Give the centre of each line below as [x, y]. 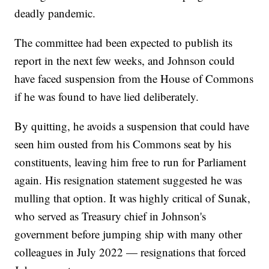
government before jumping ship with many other [128, 234]
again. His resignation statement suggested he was [128, 180]
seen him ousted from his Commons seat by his [123, 144]
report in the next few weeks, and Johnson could [125, 61]
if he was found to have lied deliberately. [107, 97]
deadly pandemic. [55, 13]
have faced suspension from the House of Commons [134, 79]
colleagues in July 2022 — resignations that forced [131, 252]
